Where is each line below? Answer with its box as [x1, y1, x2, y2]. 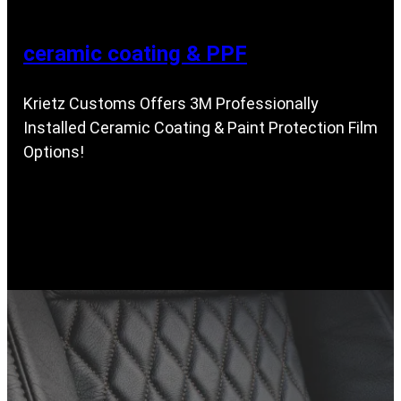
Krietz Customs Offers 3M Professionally [23, 93, 319, 113]
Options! [23, 141, 84, 161]
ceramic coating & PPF [23, 40, 247, 66]
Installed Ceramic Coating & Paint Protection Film [23, 117, 378, 137]
